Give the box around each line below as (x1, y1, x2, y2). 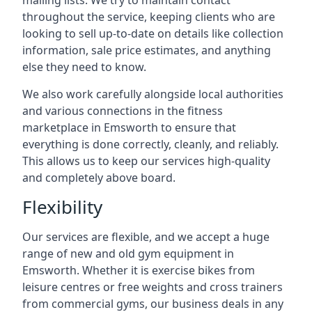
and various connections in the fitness (22, 103, 223, 118)
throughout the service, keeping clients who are (22, 9, 275, 24)
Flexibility (22, 194, 102, 219)
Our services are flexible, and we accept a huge (22, 229, 270, 244)
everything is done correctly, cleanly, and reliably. (22, 136, 279, 152)
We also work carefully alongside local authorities (22, 86, 283, 102)
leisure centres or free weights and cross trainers (22, 279, 283, 295)
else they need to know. (22, 59, 146, 75)
